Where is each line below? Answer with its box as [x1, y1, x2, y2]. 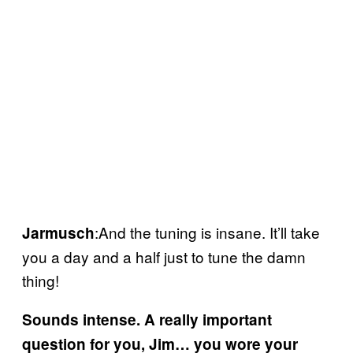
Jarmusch [22, 222, 95, 243]
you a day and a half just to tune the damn [22, 246, 306, 267]
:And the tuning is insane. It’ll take [95, 221, 320, 243]
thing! [22, 269, 59, 291]
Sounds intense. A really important [22, 309, 272, 330]
